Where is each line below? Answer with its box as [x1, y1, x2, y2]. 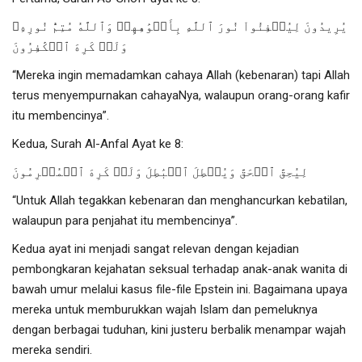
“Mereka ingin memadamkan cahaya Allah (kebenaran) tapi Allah [12, 67, 350, 82]
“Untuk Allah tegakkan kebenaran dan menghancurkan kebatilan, [12, 192, 347, 208]
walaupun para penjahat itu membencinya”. [12, 213, 241, 228]
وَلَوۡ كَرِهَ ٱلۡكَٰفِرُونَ [12, 39, 128, 54]
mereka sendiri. [12, 342, 95, 357]
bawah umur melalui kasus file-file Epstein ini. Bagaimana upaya [12, 281, 347, 297]
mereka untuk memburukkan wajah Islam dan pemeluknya [12, 301, 318, 317]
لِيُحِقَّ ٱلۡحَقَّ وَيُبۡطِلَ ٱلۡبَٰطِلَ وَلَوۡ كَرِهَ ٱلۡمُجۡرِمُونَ [12, 164, 308, 179]
